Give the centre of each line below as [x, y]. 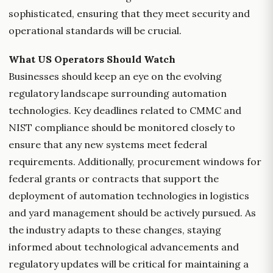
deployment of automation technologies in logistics [129, 196]
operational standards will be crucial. [95, 31]
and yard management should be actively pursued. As [132, 213]
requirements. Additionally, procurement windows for [135, 162]
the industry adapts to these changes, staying [115, 230]
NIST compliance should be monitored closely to [122, 128]
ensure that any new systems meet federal [108, 145]
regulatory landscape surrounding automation [118, 94]
